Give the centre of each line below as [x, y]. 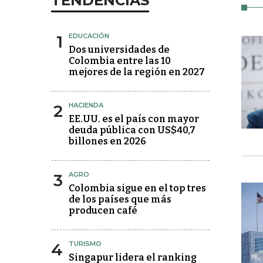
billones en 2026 [107, 141]
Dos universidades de [119, 50]
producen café [103, 211]
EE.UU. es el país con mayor [134, 119]
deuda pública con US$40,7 [132, 130]
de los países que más [120, 200]
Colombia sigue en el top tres [137, 188]
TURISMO [85, 244]
